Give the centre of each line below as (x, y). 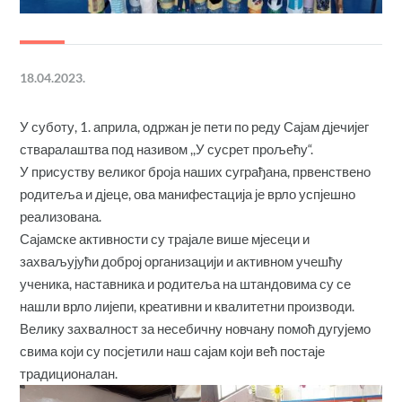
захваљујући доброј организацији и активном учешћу (182, 262)
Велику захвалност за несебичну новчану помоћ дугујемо (196, 329)
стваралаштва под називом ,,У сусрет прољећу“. (167, 149)
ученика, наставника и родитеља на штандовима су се (186, 284)
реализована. (61, 217)
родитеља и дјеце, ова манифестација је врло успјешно (188, 194)
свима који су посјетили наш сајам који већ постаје (173, 351)
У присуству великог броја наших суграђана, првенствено (196, 172)
